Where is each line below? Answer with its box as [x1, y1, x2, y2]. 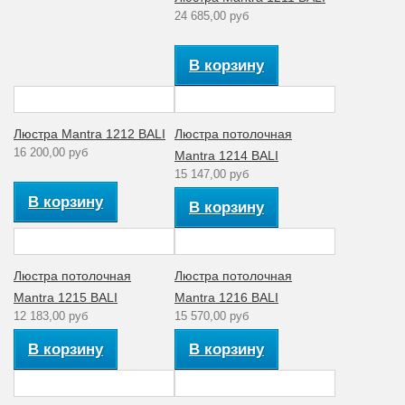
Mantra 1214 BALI [174, 147, 278, 163]
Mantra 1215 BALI [14, 289, 118, 305]
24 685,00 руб [174, 8, 249, 23]
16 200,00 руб [14, 145, 88, 159]
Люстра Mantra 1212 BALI [14, 126, 165, 141]
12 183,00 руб [14, 308, 88, 323]
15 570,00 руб [174, 308, 249, 323]
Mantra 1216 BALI [174, 289, 278, 305]
